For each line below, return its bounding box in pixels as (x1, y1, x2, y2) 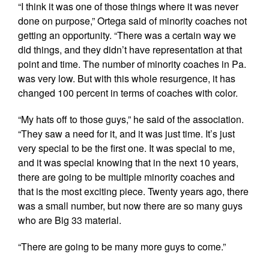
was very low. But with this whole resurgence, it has (18, 71, 235, 85)
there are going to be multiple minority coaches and (18, 169, 235, 184)
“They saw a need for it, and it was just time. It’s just (18, 126, 235, 141)
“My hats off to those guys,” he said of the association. (18, 112, 244, 126)
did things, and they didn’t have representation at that (18, 42, 242, 56)
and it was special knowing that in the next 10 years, (18, 155, 238, 169)
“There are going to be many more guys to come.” (18, 239, 226, 253)
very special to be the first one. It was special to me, (18, 141, 235, 155)
